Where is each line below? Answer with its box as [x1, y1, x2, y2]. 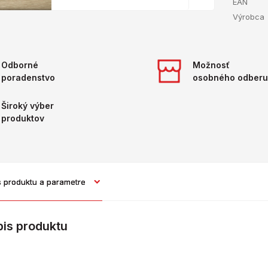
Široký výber [1, 100, 54, 111]
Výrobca [233, 12, 264, 22]
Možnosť [193, 60, 230, 71]
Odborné [1, 60, 38, 71]
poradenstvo [1, 72, 55, 83]
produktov [1, 113, 44, 124]
